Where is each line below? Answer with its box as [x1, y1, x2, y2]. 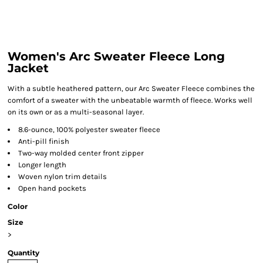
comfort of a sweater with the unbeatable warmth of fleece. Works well [8, 96, 252, 104]
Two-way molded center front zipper [18, 149, 144, 157]
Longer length [18, 160, 66, 169]
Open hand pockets [18, 184, 86, 193]
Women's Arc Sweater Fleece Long [8, 49, 225, 63]
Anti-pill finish [18, 137, 69, 146]
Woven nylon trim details [18, 172, 107, 181]
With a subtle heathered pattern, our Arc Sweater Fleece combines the [8, 84, 255, 93]
